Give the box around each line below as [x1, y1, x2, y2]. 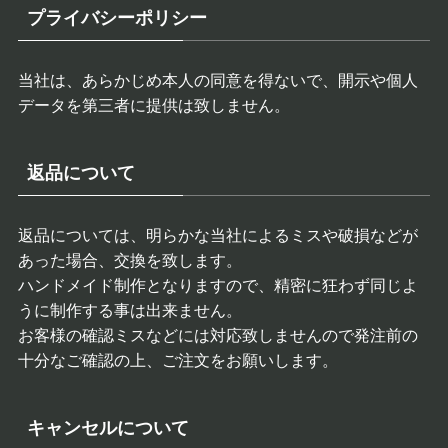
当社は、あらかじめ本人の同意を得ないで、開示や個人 [17, 71, 418, 90]
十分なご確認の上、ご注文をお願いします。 [17, 351, 338, 370]
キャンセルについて [26, 418, 189, 439]
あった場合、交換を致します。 [17, 251, 242, 270]
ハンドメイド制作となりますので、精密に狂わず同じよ [17, 276, 418, 295]
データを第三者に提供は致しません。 [17, 96, 290, 115]
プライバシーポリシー [26, 8, 207, 29]
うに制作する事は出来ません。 [17, 301, 242, 320]
